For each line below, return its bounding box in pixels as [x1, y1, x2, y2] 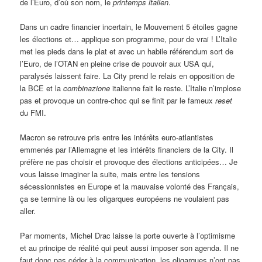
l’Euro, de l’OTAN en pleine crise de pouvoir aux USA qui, [20, 58, 215, 70]
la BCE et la [20, 82, 64, 94]
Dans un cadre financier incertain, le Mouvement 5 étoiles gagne [20, 21, 238, 33]
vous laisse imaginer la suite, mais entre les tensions [20, 168, 201, 180]
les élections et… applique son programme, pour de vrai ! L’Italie [20, 33, 237, 45]
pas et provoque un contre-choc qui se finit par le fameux [20, 95, 216, 106]
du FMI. [20, 107, 47, 119]
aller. [20, 205, 36, 217]
